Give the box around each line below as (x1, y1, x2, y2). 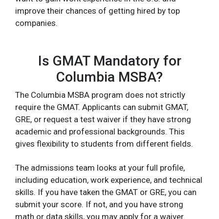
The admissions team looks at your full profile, (15, 162, 185, 173)
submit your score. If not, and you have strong (15, 199, 183, 209)
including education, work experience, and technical (15, 175, 202, 185)
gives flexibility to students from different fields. (15, 138, 193, 149)
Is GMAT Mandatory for (38, 52, 181, 69)
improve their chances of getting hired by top (15, 5, 180, 16)
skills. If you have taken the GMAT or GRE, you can (15, 187, 197, 197)
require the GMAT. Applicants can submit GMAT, (15, 102, 188, 112)
